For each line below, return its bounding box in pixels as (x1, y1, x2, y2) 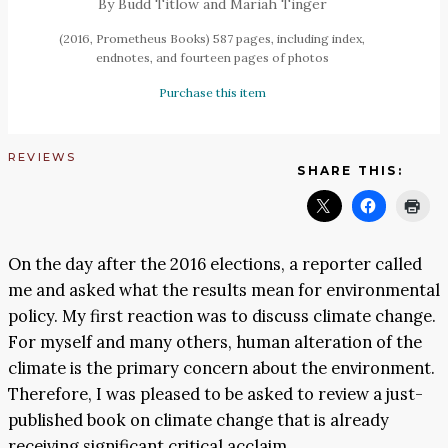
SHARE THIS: (297, 162, 403, 178)
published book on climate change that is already (8, 409, 389, 432)
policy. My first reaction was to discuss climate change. (8, 305, 436, 328)
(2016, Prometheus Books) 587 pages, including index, (59, 30, 365, 46)
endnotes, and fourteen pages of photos (95, 49, 329, 65)
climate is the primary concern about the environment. (8, 357, 435, 380)
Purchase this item (158, 84, 266, 100)
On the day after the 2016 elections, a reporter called (8, 253, 422, 276)
